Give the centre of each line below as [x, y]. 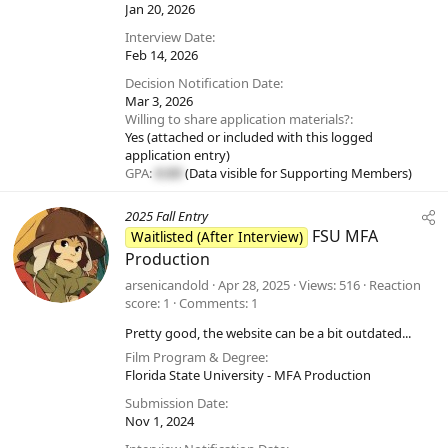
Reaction [395, 285]
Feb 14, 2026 [161, 55]
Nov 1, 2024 [159, 421]
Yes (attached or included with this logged [249, 137]
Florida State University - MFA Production [248, 375]
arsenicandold [167, 285]
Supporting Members [344, 173]
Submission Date [175, 403]
